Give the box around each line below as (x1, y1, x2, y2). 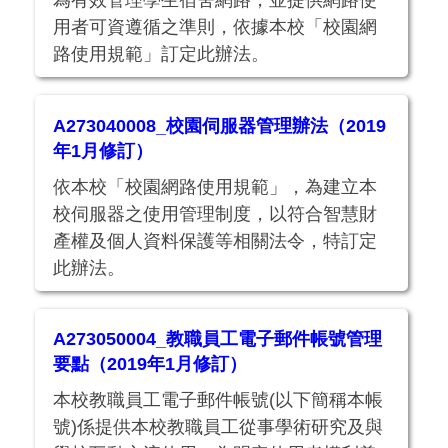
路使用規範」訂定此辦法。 (53, 43, 270, 64)
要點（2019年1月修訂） (53, 354, 248, 375)
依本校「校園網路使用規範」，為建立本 (53, 176, 378, 197)
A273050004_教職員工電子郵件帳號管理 (53, 329, 383, 350)
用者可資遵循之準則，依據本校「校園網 (53, 16, 378, 37)
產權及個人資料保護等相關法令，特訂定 (53, 230, 378, 251)
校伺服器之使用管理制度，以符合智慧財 (53, 203, 378, 224)
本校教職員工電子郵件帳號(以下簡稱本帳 (53, 390, 384, 411)
